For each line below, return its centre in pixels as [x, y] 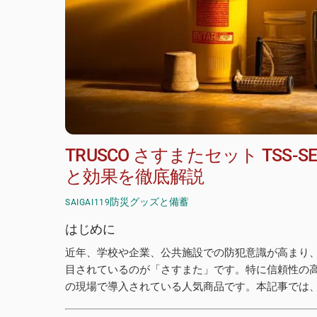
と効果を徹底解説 [134, 177]
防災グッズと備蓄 [150, 202]
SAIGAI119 [88, 203]
